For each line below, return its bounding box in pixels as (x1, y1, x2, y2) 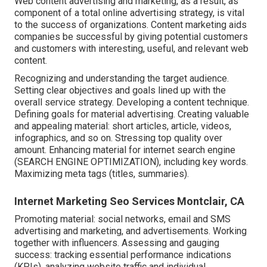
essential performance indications (87, 249, 231, 260)
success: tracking (14, 249, 87, 260)
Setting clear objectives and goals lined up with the (14, 84, 226, 96)
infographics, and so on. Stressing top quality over (14, 132, 222, 144)
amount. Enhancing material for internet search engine (14, 144, 235, 156)
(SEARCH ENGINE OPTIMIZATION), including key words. (14, 156, 248, 167)
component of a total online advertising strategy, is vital (14, 7, 244, 18)
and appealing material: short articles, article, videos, (14, 120, 231, 132)
